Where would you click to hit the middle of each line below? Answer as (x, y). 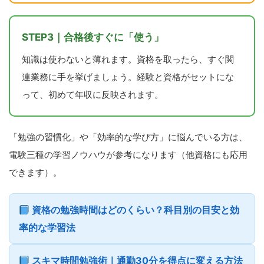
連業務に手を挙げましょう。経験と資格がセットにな (128, 77)
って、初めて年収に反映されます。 (93, 94)
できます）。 (35, 172)
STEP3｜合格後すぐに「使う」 (93, 37)
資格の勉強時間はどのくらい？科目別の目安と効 (135, 209)
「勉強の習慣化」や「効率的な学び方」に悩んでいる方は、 (128, 137)
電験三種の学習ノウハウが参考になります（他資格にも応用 (128, 154)
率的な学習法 (47, 227)
